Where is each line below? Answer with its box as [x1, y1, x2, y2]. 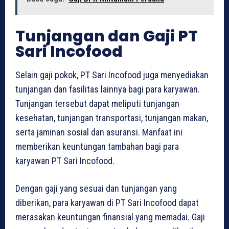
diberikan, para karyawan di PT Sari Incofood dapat [15, 197, 199, 209]
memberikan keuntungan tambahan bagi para [15, 141, 179, 152]
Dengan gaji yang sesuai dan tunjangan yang [15, 183, 177, 194]
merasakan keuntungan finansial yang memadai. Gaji [15, 212, 205, 223]
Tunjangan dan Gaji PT [15, 26, 198, 48]
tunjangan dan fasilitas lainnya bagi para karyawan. [15, 84, 200, 95]
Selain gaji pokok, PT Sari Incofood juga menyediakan [15, 70, 209, 81]
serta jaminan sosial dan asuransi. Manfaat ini [15, 127, 182, 138]
